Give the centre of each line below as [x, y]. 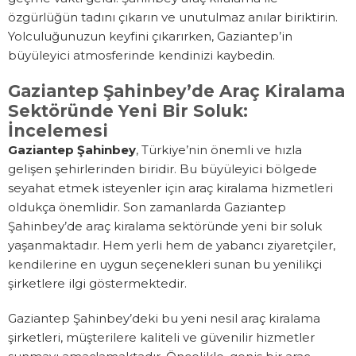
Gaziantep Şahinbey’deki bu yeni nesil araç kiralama [164, 319]
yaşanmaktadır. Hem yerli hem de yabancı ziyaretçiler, [172, 246]
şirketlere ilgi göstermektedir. [97, 284]
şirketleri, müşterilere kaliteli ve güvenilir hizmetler [161, 338]
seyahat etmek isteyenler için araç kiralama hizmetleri [170, 188]
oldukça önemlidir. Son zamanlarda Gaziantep [147, 207]
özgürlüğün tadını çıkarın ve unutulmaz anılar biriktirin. [173, 17]
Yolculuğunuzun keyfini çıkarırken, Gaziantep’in [150, 37]
